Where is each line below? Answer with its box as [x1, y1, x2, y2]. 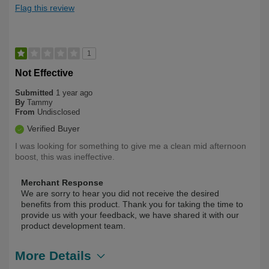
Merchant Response [21, 177, 103, 187]
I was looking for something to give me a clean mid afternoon [15, 141, 246, 151]
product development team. [21, 220, 125, 231]
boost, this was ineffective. [15, 151, 115, 162]
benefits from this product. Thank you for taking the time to [21, 199, 243, 209]
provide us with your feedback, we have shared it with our [21, 210, 239, 220]
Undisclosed [37, 107, 80, 116]
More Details [15, 248, 91, 262]
